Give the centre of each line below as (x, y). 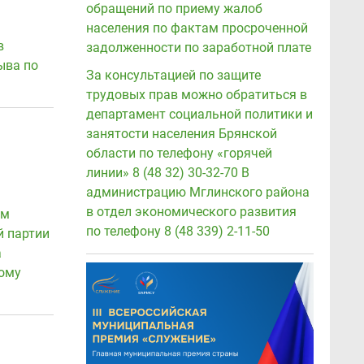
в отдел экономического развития (191, 212)
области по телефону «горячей (179, 153)
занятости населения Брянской (182, 134)
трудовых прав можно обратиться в (197, 95)
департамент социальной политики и (199, 114)
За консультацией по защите (173, 75)
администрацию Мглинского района (198, 192)
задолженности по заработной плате (199, 48)
